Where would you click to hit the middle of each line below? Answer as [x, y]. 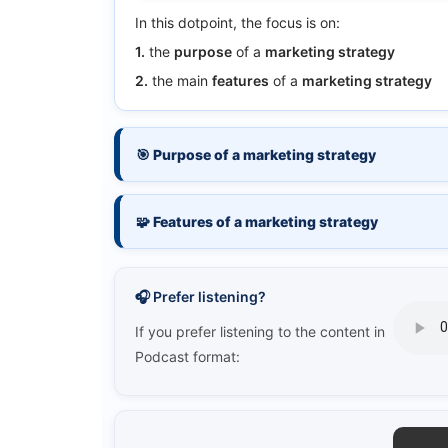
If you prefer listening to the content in [260, 331]
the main [180, 80]
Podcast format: [187, 356]
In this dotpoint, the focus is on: [237, 22]
